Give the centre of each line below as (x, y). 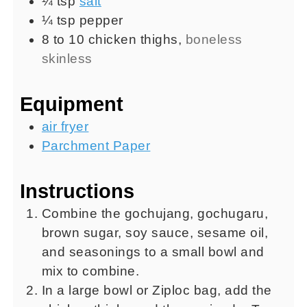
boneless (214, 39)
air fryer (65, 126)
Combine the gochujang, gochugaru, (155, 213)
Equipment (71, 104)
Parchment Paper (96, 145)
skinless (67, 58)
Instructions (77, 191)
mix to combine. (90, 271)
